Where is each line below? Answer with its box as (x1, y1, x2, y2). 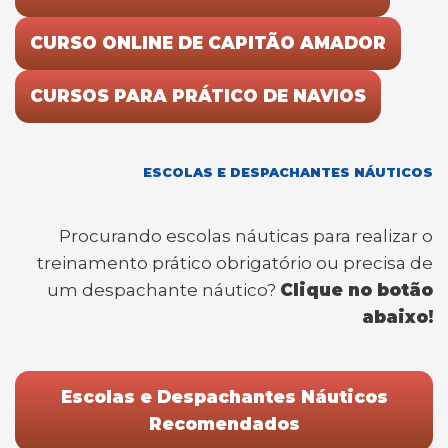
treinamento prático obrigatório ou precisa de (37, 252, 433, 273)
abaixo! (362, 306, 433, 327)
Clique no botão (280, 279, 433, 300)
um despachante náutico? (47, 279, 280, 300)
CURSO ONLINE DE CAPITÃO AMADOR (30, 32, 386, 53)
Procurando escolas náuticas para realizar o (59, 225, 433, 246)
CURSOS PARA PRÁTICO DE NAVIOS (30, 85, 366, 106)
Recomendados (148, 413, 300, 434)
